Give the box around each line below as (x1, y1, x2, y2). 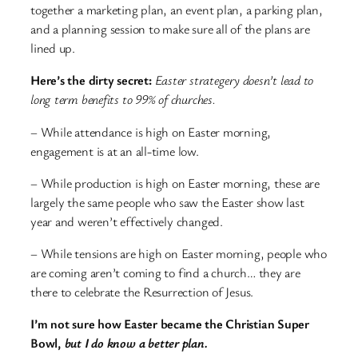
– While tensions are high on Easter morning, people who (30, 245, 327, 263)
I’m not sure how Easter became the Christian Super (30, 315, 309, 333)
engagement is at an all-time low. (30, 141, 199, 160)
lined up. (30, 39, 76, 58)
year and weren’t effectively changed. (30, 212, 223, 230)
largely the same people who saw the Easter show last (30, 193, 304, 211)
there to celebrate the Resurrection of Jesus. (30, 283, 254, 301)
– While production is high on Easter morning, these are (30, 173, 320, 192)
